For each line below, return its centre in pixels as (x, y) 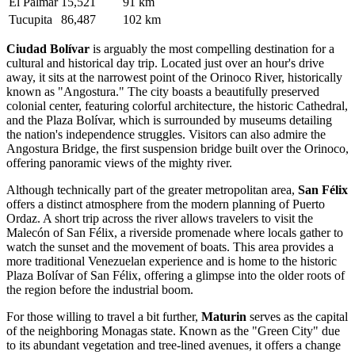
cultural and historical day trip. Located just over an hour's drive (165, 63)
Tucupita (31, 19)
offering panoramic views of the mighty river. (119, 162)
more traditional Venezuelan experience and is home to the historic (172, 261)
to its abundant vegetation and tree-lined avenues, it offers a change (174, 345)
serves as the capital (297, 316)
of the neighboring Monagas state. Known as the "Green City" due (173, 330)
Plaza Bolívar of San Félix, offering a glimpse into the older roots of (176, 275)
